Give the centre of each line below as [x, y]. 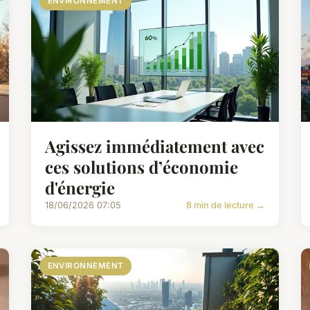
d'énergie [80, 188]
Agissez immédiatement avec [155, 146]
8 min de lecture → [225, 206]
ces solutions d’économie [142, 167]
